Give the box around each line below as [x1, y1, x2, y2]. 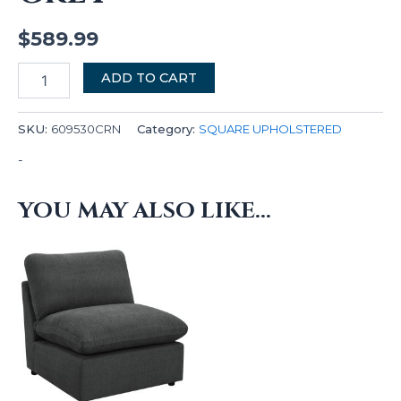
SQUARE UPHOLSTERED [199, 122, 342, 137]
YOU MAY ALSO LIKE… [18, 195, 271, 226]
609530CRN [51, 122, 121, 137]
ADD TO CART [100, 70, 197, 87]
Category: [137, 122, 199, 137]
